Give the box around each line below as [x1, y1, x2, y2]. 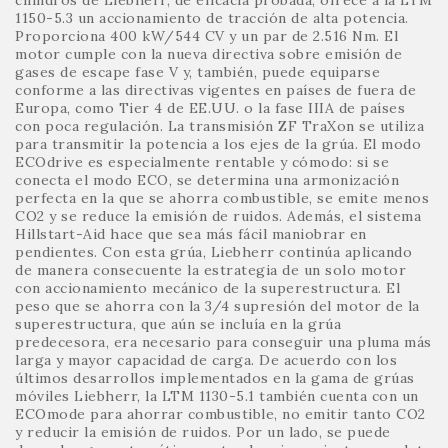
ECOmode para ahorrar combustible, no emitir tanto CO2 [15, 404, 426, 423]
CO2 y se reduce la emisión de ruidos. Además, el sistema [15, 206, 421, 225]
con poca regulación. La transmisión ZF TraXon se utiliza [15, 116, 424, 135]
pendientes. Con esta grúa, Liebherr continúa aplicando [15, 242, 412, 261]
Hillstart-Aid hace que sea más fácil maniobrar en [15, 224, 367, 243]
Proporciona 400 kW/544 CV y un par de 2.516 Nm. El [15, 26, 398, 45]
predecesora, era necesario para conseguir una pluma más [15, 332, 432, 351]
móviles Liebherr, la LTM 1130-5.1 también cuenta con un [15, 386, 419, 405]
